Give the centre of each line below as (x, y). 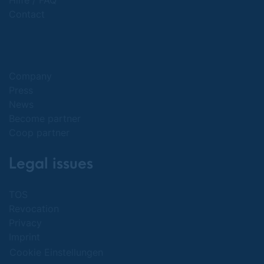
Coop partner (39, 133)
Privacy (25, 223)
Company (30, 76)
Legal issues (51, 164)
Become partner (45, 118)
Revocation (34, 209)
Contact (27, 14)
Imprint (24, 237)
